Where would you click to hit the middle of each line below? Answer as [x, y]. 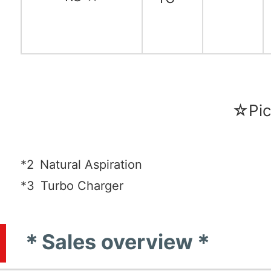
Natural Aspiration [91, 165]
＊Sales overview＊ [117, 242]
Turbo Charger [82, 186]
